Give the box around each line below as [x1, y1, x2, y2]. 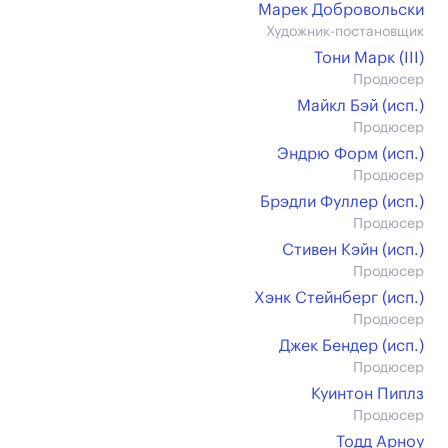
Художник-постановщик [266, 25, 424, 39]
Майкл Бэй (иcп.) [297, 98, 424, 114]
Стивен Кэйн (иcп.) [282, 242, 424, 258]
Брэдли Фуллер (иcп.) [260, 194, 424, 210]
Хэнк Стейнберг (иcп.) [254, 290, 424, 306]
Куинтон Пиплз [311, 386, 424, 402]
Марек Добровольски [258, 2, 424, 18]
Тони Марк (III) [314, 50, 424, 66]
